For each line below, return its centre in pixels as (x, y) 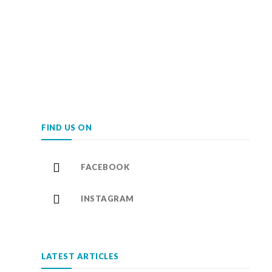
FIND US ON (66, 128)
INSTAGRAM (107, 199)
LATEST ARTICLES (80, 257)
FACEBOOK (105, 167)
